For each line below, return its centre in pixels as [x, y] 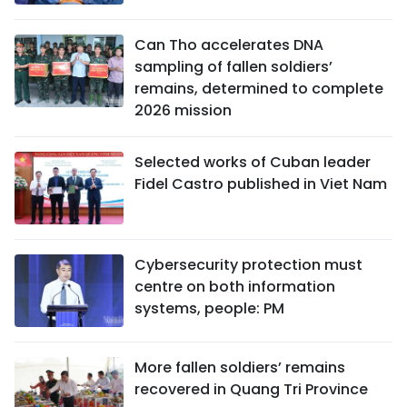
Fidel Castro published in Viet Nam [261, 184]
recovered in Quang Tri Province [251, 389]
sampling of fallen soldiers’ [233, 66]
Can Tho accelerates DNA [229, 45]
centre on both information [235, 286]
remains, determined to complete [259, 88]
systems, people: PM [209, 308]
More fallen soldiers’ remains [240, 367]
